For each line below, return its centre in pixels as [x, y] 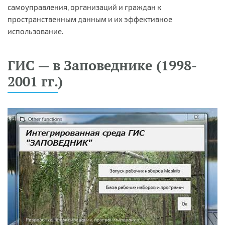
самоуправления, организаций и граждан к [84, 7]
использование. [35, 31]
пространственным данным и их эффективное [90, 19]
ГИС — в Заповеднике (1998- [102, 65]
